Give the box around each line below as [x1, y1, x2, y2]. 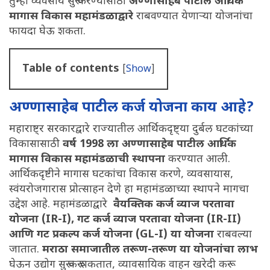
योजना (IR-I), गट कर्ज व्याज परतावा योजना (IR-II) [9, 212, 241, 227]
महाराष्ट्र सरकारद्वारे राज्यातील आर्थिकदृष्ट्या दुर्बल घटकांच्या [9, 122, 253, 136]
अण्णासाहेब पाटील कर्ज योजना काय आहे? [9, 98, 254, 118]
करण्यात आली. [165, 152, 230, 166]
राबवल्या [214, 227, 252, 242]
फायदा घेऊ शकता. [9, 24, 89, 39]
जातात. [9, 242, 42, 257]
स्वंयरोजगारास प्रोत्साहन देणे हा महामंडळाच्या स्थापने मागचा [9, 182, 249, 196]
